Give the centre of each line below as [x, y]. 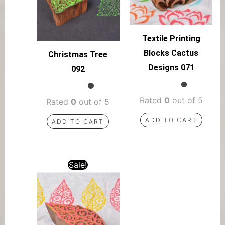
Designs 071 [171, 68]
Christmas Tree [78, 54]
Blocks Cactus [171, 53]
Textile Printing [171, 39]
